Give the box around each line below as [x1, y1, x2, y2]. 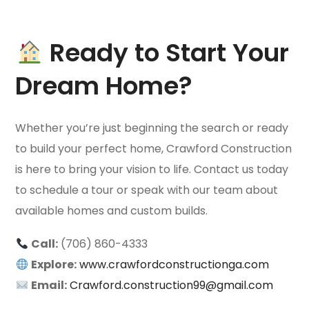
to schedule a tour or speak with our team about [15, 181, 279, 198]
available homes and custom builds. [15, 202, 208, 219]
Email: [30, 277, 67, 293]
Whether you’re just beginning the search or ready [15, 119, 289, 136]
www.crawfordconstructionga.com [79, 256, 269, 272]
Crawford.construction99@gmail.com [69, 277, 273, 293]
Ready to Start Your [43, 34, 290, 70]
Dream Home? [15, 68, 193, 103]
